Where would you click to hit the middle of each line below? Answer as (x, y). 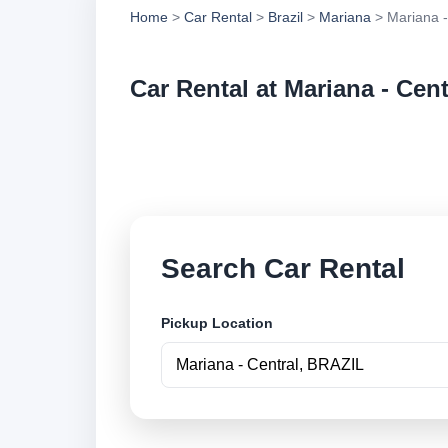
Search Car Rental (283, 268)
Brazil (285, 17)
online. (318, 169)
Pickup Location (217, 323)
